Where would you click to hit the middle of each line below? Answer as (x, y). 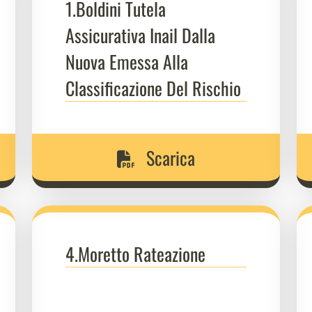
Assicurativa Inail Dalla (140, 35)
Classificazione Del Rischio (155, 88)
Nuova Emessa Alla (127, 61)
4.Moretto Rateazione (135, 253)
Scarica (169, 157)
